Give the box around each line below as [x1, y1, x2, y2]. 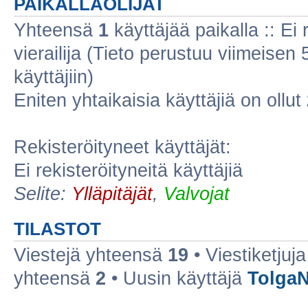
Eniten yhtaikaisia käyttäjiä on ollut [14, 90, 307, 111]
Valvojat [164, 184, 230, 204]
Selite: [14, 184, 71, 204]
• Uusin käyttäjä [106, 268, 247, 289]
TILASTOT [14, 219, 101, 239]
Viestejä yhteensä [14, 245, 168, 265]
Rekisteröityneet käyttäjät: [14, 137, 231, 157]
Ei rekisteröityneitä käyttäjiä [14, 160, 243, 181]
